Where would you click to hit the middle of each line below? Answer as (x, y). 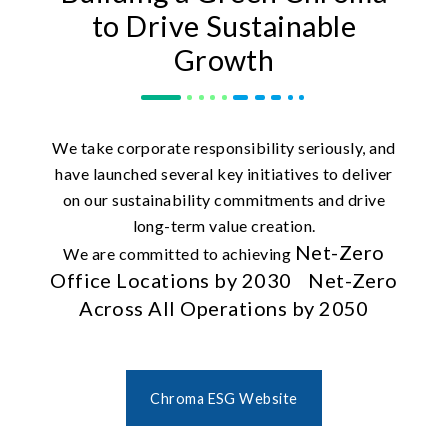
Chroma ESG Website (224, 398)
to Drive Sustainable (224, 26)
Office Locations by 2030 (171, 280)
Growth (224, 60)
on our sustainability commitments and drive (224, 200)
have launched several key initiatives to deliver (224, 174)
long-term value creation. (224, 226)
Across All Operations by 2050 (224, 308)
